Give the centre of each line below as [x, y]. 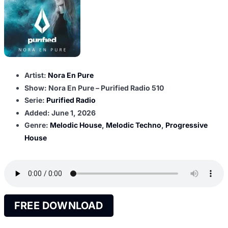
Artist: [36, 75]
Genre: [37, 125]
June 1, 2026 [74, 112]
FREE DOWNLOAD [59, 206]
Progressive [187, 125]
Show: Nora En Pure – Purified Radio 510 [94, 88]
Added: [38, 112]
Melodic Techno [134, 125]
